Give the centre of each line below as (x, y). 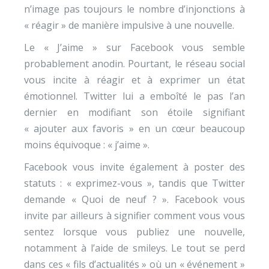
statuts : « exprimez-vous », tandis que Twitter (134, 183)
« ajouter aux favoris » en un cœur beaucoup (134, 128)
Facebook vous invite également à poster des (134, 167)
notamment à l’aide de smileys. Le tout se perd (134, 248)
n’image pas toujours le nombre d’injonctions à (134, 9)
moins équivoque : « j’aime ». (87, 145)
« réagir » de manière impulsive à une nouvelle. (129, 25)
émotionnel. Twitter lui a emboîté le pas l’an (134, 96)
